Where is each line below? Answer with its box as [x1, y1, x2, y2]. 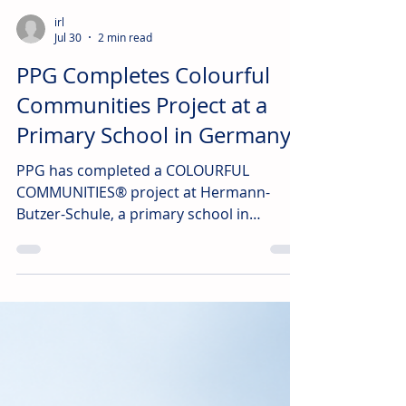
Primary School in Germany [16, 164, 291, 193]
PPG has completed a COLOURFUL [16, 204, 249, 224]
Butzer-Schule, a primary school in [16, 247, 249, 267]
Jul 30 [54, 73, 82, 88]
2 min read [98, 73, 152, 88]
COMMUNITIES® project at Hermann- [16, 226, 270, 246]
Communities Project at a [16, 134, 267, 163]
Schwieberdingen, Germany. [16, 269, 208, 289]
